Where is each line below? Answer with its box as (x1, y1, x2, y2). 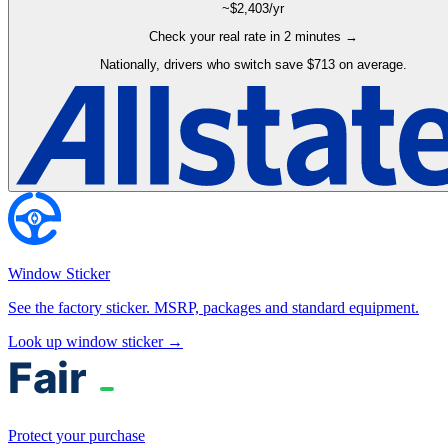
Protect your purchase (8, 426, 145, 444)
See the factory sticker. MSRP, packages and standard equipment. (8, 298, 419, 316)
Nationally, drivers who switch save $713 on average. (99, 57, 407, 73)
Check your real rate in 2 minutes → (148, 29, 358, 45)
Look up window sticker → (8, 332, 183, 350)
